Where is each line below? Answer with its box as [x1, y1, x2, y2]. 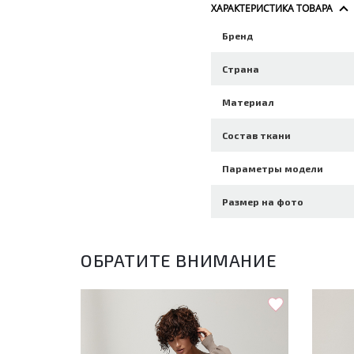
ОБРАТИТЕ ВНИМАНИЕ [81, 250, 277, 270]
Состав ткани [222, 130, 292, 141]
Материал [222, 96, 275, 107]
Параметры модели [222, 163, 324, 174]
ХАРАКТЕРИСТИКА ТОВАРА [211, 2, 333, 15]
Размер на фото [222, 196, 304, 207]
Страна [222, 63, 260, 74]
